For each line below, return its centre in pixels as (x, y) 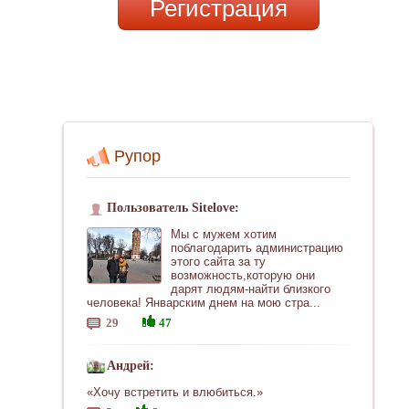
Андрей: (131, 366)
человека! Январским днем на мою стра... (204, 303)
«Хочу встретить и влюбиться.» (175, 392)
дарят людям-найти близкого (251, 289)
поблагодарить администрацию (257, 248)
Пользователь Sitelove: (173, 208)
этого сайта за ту (218, 262)
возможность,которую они (243, 275)
